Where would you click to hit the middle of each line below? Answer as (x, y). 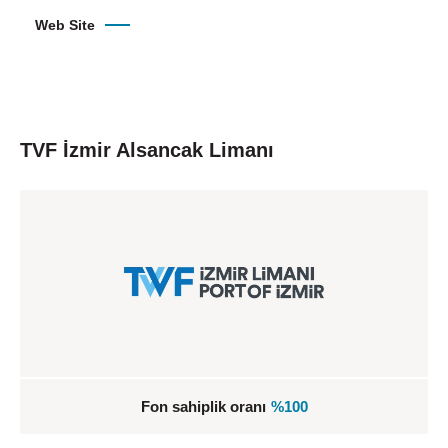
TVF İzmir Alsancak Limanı (147, 150)
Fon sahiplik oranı (203, 407)
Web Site (65, 25)
